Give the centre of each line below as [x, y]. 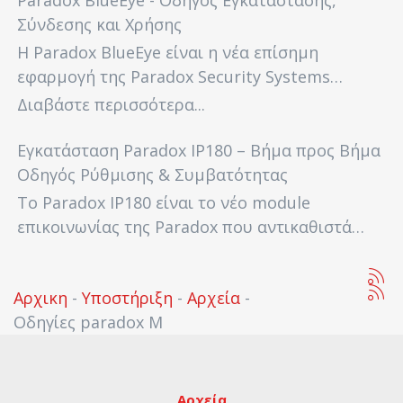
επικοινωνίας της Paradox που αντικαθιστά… [191, 227]
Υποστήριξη [127, 298]
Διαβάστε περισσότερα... [111, 104]
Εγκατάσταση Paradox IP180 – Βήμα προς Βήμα [199, 150]
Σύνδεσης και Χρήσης [99, 24]
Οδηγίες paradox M [88, 322]
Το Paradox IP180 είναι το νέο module [164, 202]
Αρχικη [40, 298]
